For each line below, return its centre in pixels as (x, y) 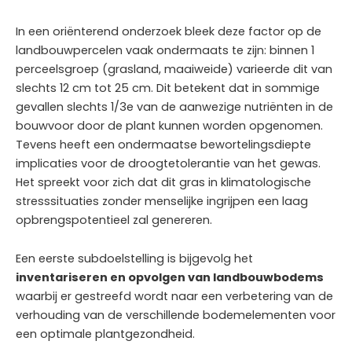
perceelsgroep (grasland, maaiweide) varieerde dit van (174, 69)
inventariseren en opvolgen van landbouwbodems (170, 278)
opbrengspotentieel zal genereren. (114, 220)
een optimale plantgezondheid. (105, 334)
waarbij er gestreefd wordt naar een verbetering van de (174, 297)
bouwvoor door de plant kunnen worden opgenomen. (169, 125)
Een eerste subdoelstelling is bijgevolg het (134, 259)
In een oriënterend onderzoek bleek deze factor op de (169, 31)
